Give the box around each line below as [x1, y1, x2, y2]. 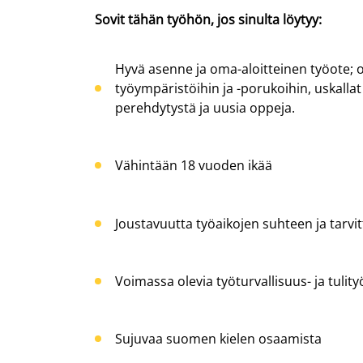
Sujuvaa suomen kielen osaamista [115, 329, 322, 348]
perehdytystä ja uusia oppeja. [115, 99, 298, 117]
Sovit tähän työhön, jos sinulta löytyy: [95, 10, 322, 28]
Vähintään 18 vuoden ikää [115, 156, 272, 175]
